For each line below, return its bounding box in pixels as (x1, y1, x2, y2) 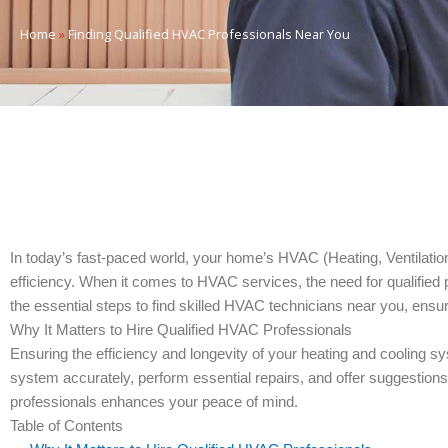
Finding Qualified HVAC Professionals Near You (68, 25, 350, 43)
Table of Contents (10, 417, 123, 434)
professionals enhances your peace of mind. (10, 393, 298, 410)
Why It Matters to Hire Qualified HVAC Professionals (10, 321, 352, 338)
